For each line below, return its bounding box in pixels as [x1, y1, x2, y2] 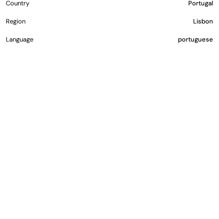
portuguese [178, 35, 213, 44]
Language [6, 35, 33, 44]
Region [6, 17, 25, 25]
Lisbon [193, 17, 213, 25]
